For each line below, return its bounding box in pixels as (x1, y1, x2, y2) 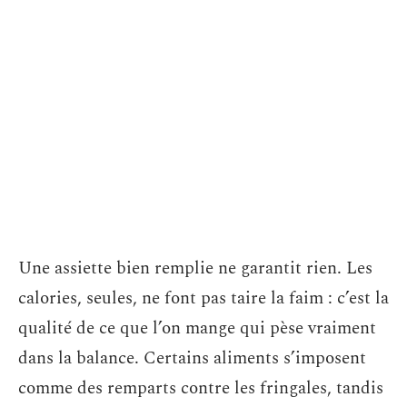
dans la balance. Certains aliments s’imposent (18, 345, 366, 372)
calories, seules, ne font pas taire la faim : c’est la (18, 285, 389, 312)
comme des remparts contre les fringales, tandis (18, 375, 383, 402)
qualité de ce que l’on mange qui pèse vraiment (18, 315, 376, 342)
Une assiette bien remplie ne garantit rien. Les (18, 255, 372, 282)
